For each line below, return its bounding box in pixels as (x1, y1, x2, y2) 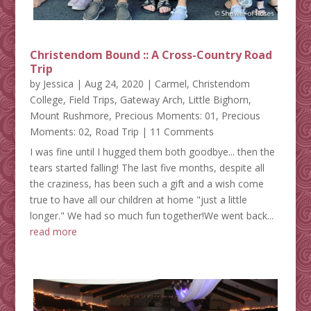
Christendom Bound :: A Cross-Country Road (29, 47, 272, 63)
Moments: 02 (29, 125, 90, 139)
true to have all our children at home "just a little (29, 193, 247, 207)
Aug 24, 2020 (84, 77, 144, 91)
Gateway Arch (119, 93, 183, 107)
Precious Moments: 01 (114, 109, 216, 123)
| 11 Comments (138, 125, 214, 139)
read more (29, 225, 77, 239)
